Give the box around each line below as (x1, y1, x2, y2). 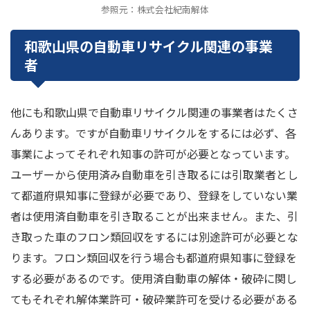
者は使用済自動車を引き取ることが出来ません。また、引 (10, 208, 298, 225)
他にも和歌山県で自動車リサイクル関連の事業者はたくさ (10, 104, 298, 121)
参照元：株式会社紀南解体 (101, 3, 209, 17)
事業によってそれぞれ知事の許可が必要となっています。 (10, 145, 295, 163)
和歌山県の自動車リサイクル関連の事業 (24, 36, 273, 57)
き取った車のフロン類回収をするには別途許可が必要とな (10, 228, 298, 246)
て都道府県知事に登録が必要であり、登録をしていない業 (10, 187, 298, 204)
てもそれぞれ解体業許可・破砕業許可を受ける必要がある (10, 291, 298, 308)
